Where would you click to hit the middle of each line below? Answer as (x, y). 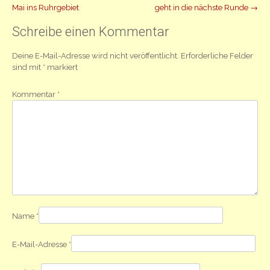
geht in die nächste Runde (202, 8)
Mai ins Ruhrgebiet (46, 8)
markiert (61, 67)
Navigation (57, 19)
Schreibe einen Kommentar (91, 31)
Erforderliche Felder (217, 56)
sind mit (27, 67)
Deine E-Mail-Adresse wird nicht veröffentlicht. (96, 56)
